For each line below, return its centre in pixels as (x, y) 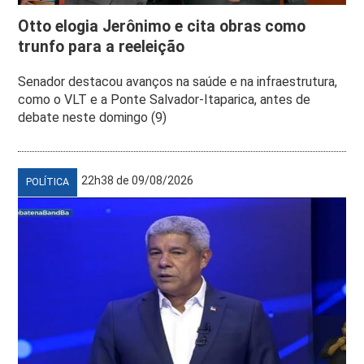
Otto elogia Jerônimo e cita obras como (162, 26)
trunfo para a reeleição (102, 46)
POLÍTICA (48, 182)
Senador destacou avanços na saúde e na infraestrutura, (178, 81)
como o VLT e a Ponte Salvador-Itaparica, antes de (165, 99)
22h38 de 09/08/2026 (138, 180)
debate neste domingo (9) (93, 117)
